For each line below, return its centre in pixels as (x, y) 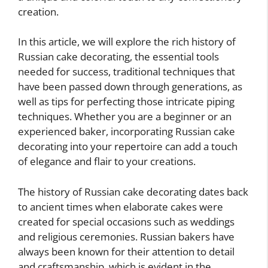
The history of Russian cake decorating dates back (133, 191)
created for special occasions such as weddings (126, 221)
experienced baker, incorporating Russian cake (127, 132)
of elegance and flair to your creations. (107, 162)
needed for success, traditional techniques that (127, 72)
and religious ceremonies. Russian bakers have (126, 236)
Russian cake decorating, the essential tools (118, 57)
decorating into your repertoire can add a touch (128, 147)
